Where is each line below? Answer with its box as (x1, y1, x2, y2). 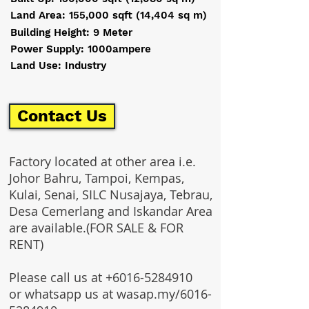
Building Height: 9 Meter (10, 26, 132, 39)
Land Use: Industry (10, 59, 106, 72)
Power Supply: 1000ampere (10, 43, 151, 55)
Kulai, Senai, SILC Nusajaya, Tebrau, (9, 186, 212, 203)
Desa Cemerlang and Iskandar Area (9, 203, 212, 219)
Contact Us (17, 106, 107, 126)
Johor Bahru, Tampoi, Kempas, (9, 170, 184, 186)
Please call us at (9, 269, 106, 286)
